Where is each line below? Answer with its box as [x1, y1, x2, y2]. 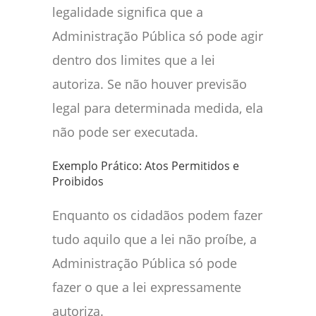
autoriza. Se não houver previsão [52, 75, 247, 93]
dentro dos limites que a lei [52, 51, 215, 69]
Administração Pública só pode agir [52, 28, 263, 45]
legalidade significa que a [52, 4, 203, 21]
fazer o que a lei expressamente [52, 279, 241, 296]
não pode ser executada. [52, 123, 198, 141]
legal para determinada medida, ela [52, 99, 263, 117]
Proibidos [52, 174, 104, 190]
